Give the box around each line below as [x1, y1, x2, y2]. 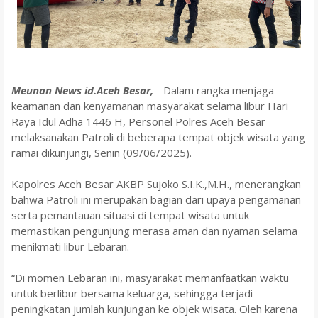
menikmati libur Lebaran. [11, 239, 129, 253]
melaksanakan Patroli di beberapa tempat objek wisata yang [11, 130, 305, 144]
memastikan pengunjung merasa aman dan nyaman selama [11, 224, 297, 238]
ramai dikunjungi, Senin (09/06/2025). [11, 146, 194, 160]
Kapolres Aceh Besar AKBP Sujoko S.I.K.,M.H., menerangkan [11, 177, 301, 191]
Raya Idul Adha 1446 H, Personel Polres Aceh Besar [11, 114, 265, 128]
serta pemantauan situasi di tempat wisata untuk [11, 208, 249, 222]
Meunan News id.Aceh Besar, [11, 83, 153, 97]
